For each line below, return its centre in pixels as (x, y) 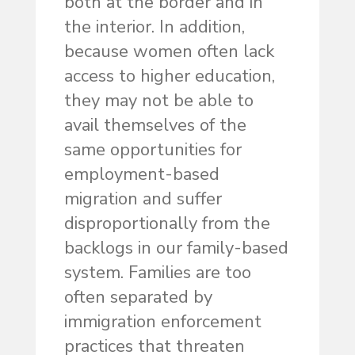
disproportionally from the (167, 224)
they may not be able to (158, 101)
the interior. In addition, (154, 27)
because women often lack (169, 52)
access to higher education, (169, 76)
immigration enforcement (162, 322)
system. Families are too (157, 273)
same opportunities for (153, 150)
